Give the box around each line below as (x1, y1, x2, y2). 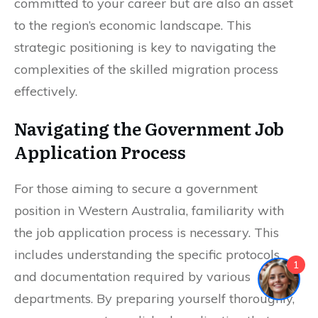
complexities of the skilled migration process (14, 60, 278, 77)
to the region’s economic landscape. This (14, 16, 251, 33)
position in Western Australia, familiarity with (14, 202, 284, 219)
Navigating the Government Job (14, 115, 284, 141)
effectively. (14, 82, 77, 99)
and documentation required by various (14, 268, 251, 285)
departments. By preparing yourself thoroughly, (14, 290, 295, 307)
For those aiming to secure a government (14, 180, 258, 197)
